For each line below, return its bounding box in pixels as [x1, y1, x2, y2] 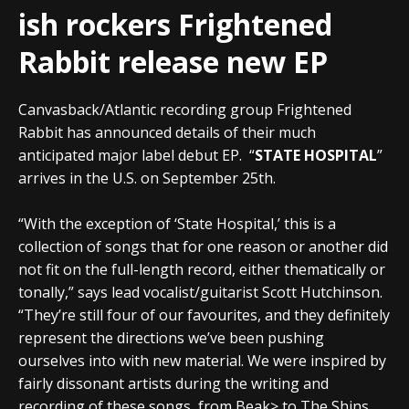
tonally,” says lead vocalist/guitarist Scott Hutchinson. [18, 281, 383, 302]
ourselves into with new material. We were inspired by [18, 350, 386, 371]
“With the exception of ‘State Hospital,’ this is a [18, 213, 336, 234]
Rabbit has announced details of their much [18, 121, 316, 142]
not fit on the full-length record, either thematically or [18, 258, 385, 279]
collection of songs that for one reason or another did [18, 236, 388, 257]
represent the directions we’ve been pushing [18, 327, 324, 348]
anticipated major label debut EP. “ [18, 144, 255, 165]
